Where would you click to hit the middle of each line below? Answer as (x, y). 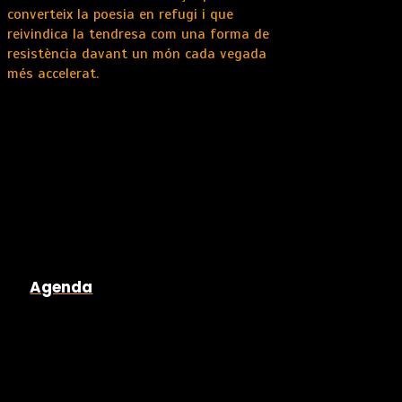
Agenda (61, 288)
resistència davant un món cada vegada (137, 54)
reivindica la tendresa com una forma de (138, 35)
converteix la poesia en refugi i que (120, 15)
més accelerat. (53, 74)
